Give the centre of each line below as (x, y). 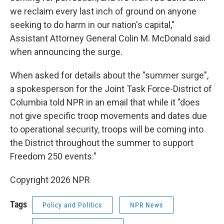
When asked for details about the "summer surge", (109, 75)
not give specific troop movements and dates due (108, 116)
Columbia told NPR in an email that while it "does (105, 102)
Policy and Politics (72, 205)
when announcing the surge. (66, 52)
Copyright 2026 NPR (50, 180)
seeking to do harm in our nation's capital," (92, 25)
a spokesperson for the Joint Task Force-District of (111, 89)
